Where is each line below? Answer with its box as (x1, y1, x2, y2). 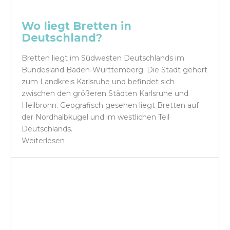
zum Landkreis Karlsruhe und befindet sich (22, 77, 175, 87)
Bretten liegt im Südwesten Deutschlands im (22, 53, 185, 63)
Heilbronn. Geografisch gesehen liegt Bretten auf (22, 101, 199, 110)
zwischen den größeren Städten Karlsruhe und (22, 89, 189, 99)
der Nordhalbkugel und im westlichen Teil (22, 112, 170, 122)
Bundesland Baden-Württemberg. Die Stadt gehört (22, 65, 208, 75)
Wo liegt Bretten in (22, 19, 132, 32)
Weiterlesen (22, 136, 65, 146)
